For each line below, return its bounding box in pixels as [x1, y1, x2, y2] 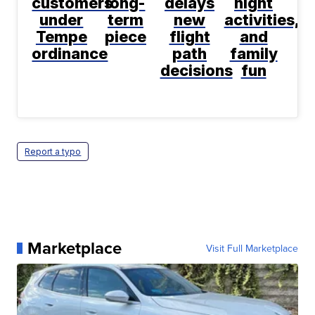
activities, [224, 11, 300, 30]
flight [169, 27, 210, 46]
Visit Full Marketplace [205, 241, 298, 256]
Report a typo [25, 146, 82, 157]
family [229, 44, 278, 63]
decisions [160, 61, 233, 80]
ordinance [32, 44, 108, 63]
